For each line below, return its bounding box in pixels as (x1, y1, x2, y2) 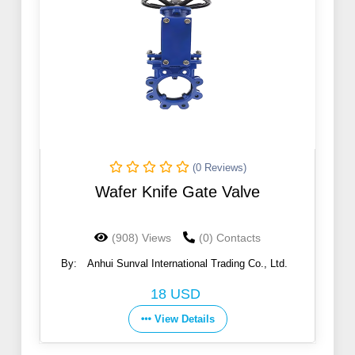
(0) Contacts (199, 231, 261, 245)
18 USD (150, 286, 200, 303)
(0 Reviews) (192, 162, 246, 174)
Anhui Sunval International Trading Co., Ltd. (86, 258, 288, 270)
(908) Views (112, 231, 171, 245)
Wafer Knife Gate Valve (95, 183, 260, 201)
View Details (154, 313, 215, 326)
